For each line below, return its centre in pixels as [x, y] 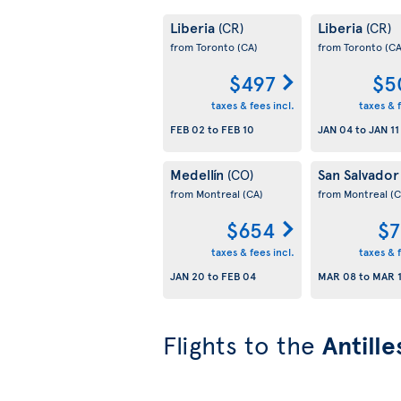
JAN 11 [384, 129]
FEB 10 [238, 129]
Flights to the [243, 344]
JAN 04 [335, 129]
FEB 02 [188, 129]
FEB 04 [239, 276]
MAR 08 [337, 276]
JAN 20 [188, 276]
